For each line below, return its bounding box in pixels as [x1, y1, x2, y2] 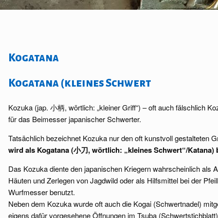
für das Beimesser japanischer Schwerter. [8, 114, 141, 124]
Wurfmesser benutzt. [8, 187, 75, 197]
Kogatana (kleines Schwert [8, 77, 151, 89]
